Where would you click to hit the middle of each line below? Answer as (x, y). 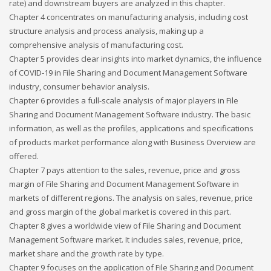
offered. (24, 156)
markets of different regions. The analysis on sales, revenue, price (131, 198)
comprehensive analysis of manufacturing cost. (96, 45)
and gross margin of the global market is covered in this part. (120, 212)
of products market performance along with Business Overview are (132, 142)
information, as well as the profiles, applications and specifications (131, 128)
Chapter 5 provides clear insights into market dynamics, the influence (135, 59)
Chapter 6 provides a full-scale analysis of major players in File (124, 100)
